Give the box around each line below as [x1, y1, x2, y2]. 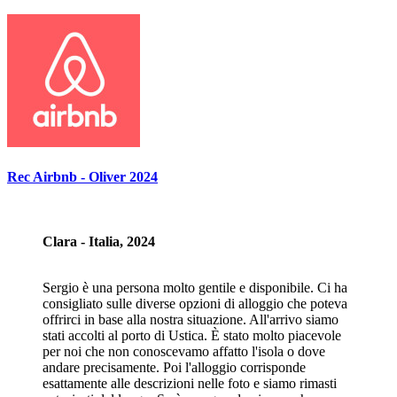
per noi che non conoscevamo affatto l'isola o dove [43, 344, 325, 360]
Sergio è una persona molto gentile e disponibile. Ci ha [43, 280, 347, 296]
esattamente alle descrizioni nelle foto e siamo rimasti [43, 376, 337, 392]
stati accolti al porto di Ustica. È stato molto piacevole [43, 328, 341, 344]
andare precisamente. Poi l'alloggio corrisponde [43, 360, 306, 376]
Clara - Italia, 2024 [43, 234, 155, 250]
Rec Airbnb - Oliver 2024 [7, 168, 158, 184]
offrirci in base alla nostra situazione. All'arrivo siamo [43, 312, 339, 328]
